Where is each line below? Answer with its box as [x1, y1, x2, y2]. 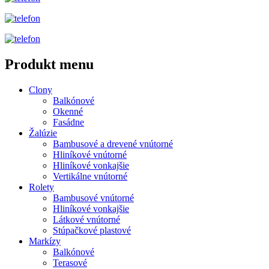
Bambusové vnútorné [53, 193, 134, 204]
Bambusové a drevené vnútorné [53, 139, 173, 150]
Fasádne [53, 117, 84, 128]
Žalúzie [29, 128, 57, 139]
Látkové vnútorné [53, 214, 120, 225]
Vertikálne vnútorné [53, 171, 127, 182]
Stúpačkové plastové [53, 225, 131, 236]
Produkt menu [5, 56, 94, 73]
